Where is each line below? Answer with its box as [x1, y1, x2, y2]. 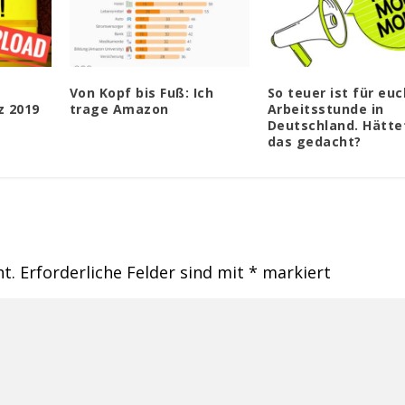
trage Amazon [69, 100, 169, 118]
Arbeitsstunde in [267, 100, 384, 118]
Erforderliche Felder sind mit [20, 261, 250, 284]
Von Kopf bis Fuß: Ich [69, 84, 214, 102]
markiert [258, 261, 332, 284]
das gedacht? [267, 133, 362, 151]
